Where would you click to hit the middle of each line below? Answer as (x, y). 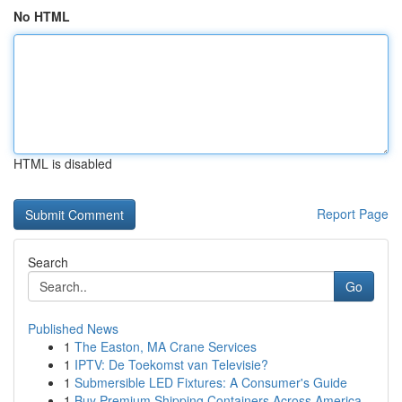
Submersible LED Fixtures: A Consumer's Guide (211, 382)
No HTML (42, 16)
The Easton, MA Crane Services (166, 346)
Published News (73, 328)
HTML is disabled (63, 163)
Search (48, 262)
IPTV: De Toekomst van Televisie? (171, 364)
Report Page (353, 214)
